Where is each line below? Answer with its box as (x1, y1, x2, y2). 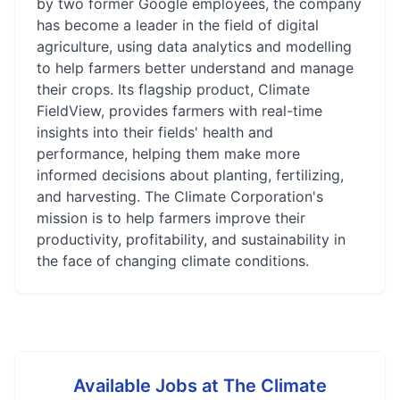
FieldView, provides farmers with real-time (37, 102, 322, 120)
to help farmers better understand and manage (37, 59, 354, 77)
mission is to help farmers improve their (37, 209, 305, 227)
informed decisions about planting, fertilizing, (37, 166, 344, 184)
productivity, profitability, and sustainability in (37, 230, 346, 248)
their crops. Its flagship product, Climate (37, 80, 310, 98)
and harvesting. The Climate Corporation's (37, 187, 323, 205)
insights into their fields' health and (37, 123, 273, 141)
